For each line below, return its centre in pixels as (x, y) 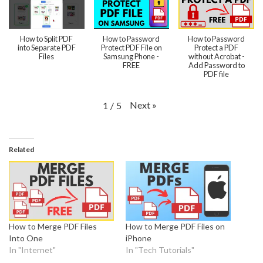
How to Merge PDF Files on (175, 226)
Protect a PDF (217, 47)
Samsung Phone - (131, 56)
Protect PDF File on (131, 47)
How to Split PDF (47, 38)
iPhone (139, 238)
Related (21, 149)
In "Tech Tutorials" (160, 249)
